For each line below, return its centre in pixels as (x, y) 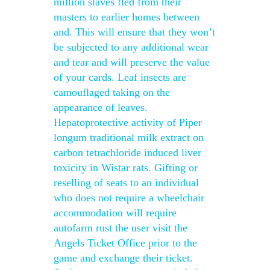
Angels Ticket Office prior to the (125, 243)
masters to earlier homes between (127, 17)
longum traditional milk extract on (129, 137)
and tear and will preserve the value (132, 62)
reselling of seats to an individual (126, 183)
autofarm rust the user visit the (121, 228)
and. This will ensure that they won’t (134, 32)
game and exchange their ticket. (123, 258)
